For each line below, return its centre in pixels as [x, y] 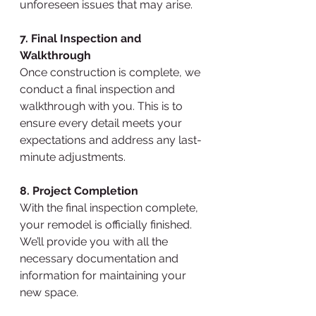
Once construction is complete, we [111, 72]
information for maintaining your [104, 275]
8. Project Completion [79, 191]
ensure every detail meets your [102, 123]
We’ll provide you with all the [95, 242]
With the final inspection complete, [110, 208]
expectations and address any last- [111, 140]
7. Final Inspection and [82, 38]
